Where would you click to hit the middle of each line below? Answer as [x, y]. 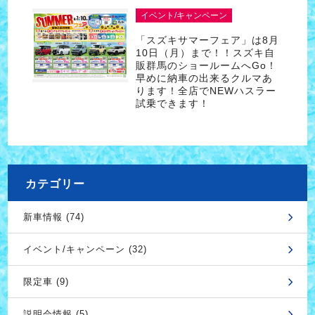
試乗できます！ [172, 103]
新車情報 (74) [53, 217]
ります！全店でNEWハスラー [206, 90]
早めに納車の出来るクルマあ [204, 78]
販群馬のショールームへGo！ [206, 65]
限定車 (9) [46, 282]
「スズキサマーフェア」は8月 [207, 40]
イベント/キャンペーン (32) [85, 250]
